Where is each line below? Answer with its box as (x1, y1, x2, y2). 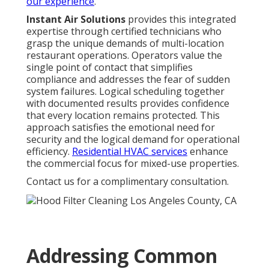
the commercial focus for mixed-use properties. (26, 157, 239, 171)
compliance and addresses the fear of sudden (26, 73, 230, 86)
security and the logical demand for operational (26, 133, 240, 147)
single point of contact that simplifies (26, 61, 193, 74)
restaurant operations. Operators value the (26, 49, 222, 62)
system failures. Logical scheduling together (26, 85, 225, 98)
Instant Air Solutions (26, 13, 125, 26)
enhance (187, 145, 228, 159)
